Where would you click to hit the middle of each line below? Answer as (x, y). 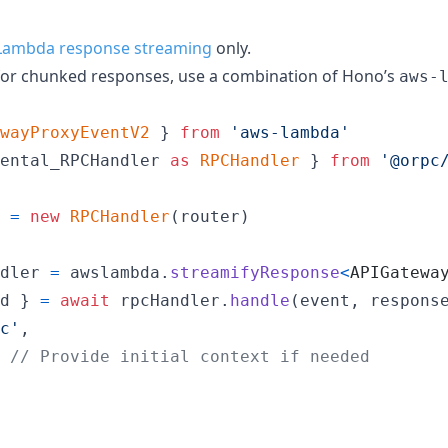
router (210, 216)
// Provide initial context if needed (190, 356)
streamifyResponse (255, 272)
